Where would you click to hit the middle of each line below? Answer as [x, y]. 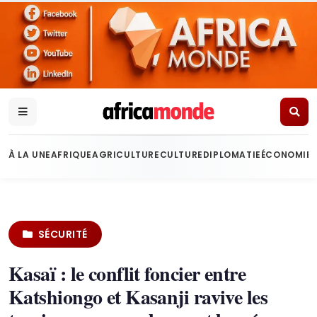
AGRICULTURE [126, 155]
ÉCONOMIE [286, 155]
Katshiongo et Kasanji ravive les [138, 297]
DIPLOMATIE [232, 155]
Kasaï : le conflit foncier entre [127, 273]
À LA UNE [30, 155]
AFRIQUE [71, 155]
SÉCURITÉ [63, 234]
